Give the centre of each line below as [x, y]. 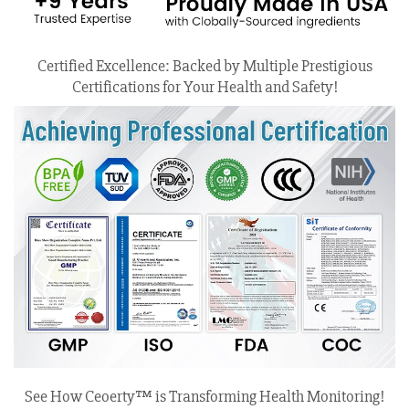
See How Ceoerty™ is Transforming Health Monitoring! [204, 397]
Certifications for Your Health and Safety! [204, 86]
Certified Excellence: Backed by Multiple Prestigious [204, 65]
